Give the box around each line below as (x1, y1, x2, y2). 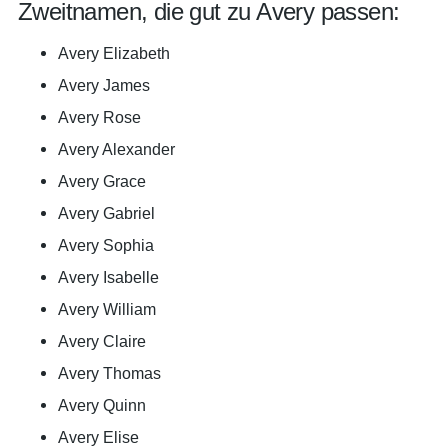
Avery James (58, 76, 150, 94)
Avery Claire (58, 332, 146, 350)
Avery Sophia (58, 236, 154, 254)
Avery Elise (58, 428, 139, 446)
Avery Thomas (58, 364, 161, 382)
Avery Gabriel (58, 204, 155, 222)
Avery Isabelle (58, 268, 159, 286)
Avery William (58, 300, 156, 318)
